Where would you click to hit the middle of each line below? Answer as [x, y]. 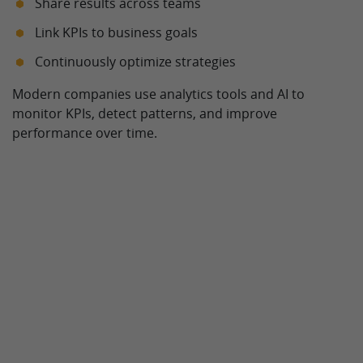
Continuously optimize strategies [135, 61]
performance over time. [85, 132]
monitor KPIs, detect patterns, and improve [145, 113]
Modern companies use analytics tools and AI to [158, 94]
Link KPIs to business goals [116, 32]
